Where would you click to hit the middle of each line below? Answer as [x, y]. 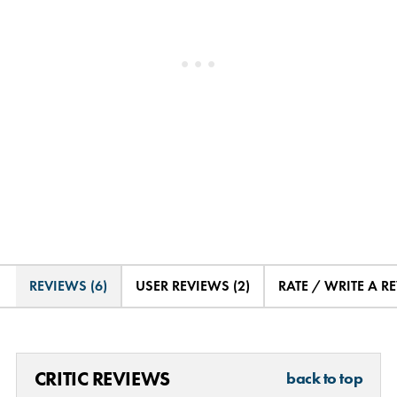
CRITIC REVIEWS [102, 378]
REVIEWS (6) [68, 285]
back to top [325, 378]
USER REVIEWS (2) [192, 285]
